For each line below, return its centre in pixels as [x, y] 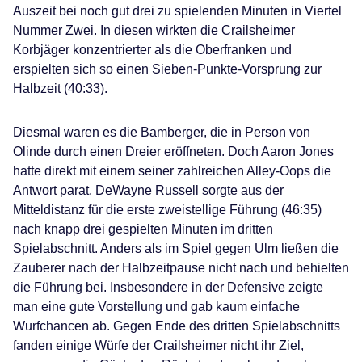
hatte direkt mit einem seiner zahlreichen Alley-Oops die [172, 171]
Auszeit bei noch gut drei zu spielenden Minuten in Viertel [177, 11]
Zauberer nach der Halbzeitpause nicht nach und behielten [181, 268]
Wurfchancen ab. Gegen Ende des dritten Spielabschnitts [177, 326]
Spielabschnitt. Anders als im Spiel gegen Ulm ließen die [176, 248]
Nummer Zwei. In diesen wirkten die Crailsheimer [154, 30]
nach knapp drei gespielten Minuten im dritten [143, 229]
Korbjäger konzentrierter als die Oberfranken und [152, 50]
